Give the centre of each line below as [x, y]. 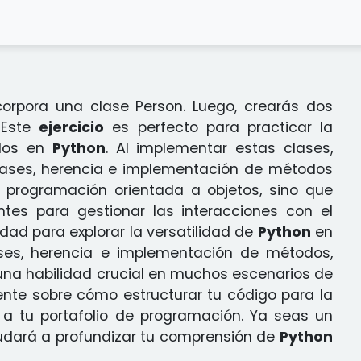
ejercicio [72, 127]
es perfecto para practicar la [219, 127]
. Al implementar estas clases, [219, 148]
